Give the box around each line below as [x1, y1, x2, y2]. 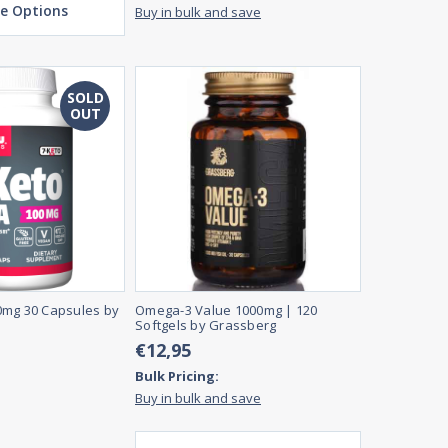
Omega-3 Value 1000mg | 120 [135, 301, 318, 320]
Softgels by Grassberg [135, 316, 277, 335]
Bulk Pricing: [135, 367, 219, 386]
